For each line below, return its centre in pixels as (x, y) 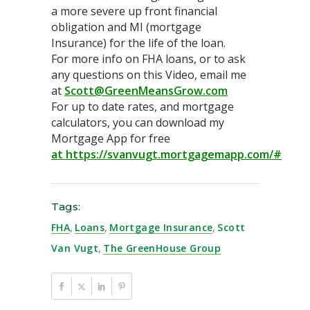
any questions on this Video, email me (149, 75)
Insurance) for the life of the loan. (138, 43)
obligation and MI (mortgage (126, 27)
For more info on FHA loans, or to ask (148, 59)
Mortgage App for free (111, 139)
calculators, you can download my (138, 123)
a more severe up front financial (134, 11)
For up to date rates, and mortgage (143, 107)
